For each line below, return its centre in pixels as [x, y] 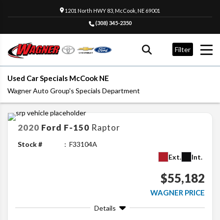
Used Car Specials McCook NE [58, 78]
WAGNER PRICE [178, 192]
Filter [183, 50]
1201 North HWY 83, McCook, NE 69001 [112, 11]
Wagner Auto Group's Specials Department [74, 90]
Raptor [106, 127]
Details [105, 208]
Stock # [30, 144]
